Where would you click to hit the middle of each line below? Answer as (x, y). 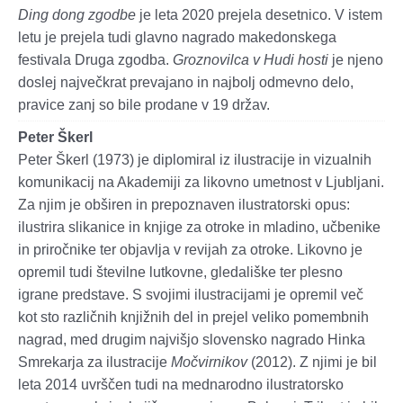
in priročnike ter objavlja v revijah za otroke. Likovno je (190, 250)
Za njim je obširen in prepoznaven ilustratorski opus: (184, 205)
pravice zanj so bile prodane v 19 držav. (144, 105)
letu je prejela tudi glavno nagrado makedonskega (177, 38)
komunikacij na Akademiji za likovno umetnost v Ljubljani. (201, 183)
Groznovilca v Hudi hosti (251, 60)
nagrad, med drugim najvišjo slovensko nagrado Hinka (192, 340)
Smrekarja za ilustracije (94, 363)
